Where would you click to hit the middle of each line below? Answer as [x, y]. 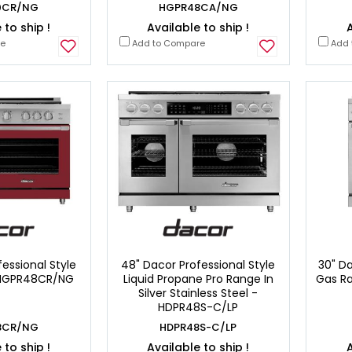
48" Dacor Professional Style [198, 265]
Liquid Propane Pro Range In [198, 279]
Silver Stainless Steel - [198, 293]
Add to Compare [167, 43]
